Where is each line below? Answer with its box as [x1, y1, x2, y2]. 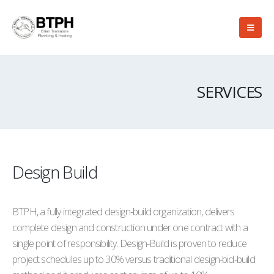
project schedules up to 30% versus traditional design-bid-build [12, 253, 255, 266]
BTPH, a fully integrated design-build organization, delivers [12, 205, 235, 218]
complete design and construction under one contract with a [12, 221, 248, 234]
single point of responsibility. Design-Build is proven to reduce [12, 237, 246, 250]
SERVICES [197, 81, 262, 103]
